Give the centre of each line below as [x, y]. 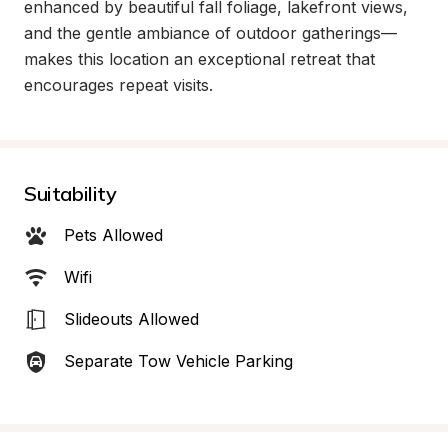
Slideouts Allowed [131, 319]
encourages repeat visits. [118, 85]
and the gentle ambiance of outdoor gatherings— [210, 33]
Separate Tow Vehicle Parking [178, 361]
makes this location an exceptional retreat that [199, 59]
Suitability [70, 193]
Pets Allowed [113, 235]
